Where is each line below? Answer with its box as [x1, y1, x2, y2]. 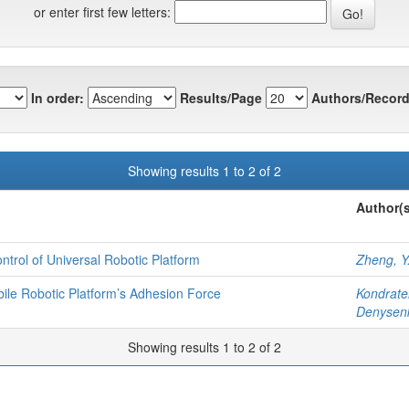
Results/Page [180, 88, 262, 107]
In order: [31, 88, 84, 107]
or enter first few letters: [34, 2, 171, 21]
